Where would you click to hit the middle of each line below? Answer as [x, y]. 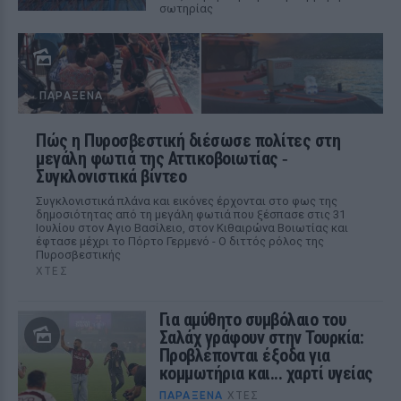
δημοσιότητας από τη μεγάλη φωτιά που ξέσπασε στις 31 [191, 214]
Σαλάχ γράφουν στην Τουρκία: [261, 337]
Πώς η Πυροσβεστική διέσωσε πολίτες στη [188, 141]
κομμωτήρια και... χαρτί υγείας [266, 373]
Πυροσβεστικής [78, 255]
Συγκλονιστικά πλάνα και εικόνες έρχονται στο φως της [187, 201]
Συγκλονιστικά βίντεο [111, 176]
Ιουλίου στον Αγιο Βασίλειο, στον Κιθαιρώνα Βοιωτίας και [192, 228]
